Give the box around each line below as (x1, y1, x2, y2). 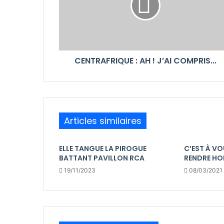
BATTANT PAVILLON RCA (59, 152, 144, 163)
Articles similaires (64, 114, 141, 127)
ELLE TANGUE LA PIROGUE (59, 143, 146, 153)
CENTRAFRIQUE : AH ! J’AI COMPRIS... (74, 54, 216, 66)
